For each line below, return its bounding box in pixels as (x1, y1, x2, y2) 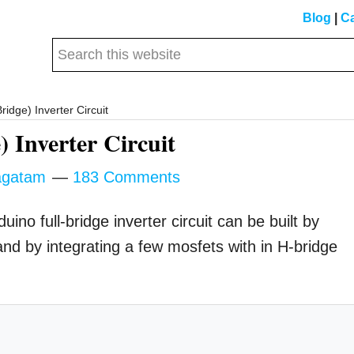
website (51, 81, 97, 95)
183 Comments (73, 168, 181, 186)
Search (51, 40, 94, 54)
